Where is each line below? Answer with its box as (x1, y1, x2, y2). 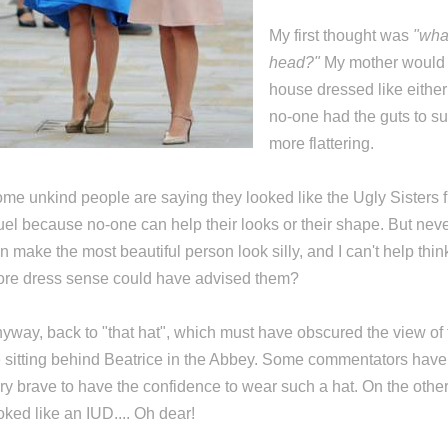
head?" (269, 54, 320, 71)
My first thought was (269, 27, 413, 44)
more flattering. (269, 135, 374, 152)
